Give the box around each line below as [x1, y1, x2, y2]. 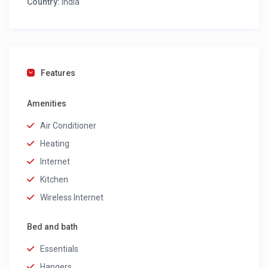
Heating [40, 139, 70, 149]
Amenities [27, 99, 67, 109]
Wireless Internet [40, 193, 104, 203]
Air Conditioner [40, 121, 97, 131]
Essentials [40, 244, 79, 254]
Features [41, 68, 76, 78]
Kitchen [40, 175, 69, 185]
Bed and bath [27, 222, 78, 232]
